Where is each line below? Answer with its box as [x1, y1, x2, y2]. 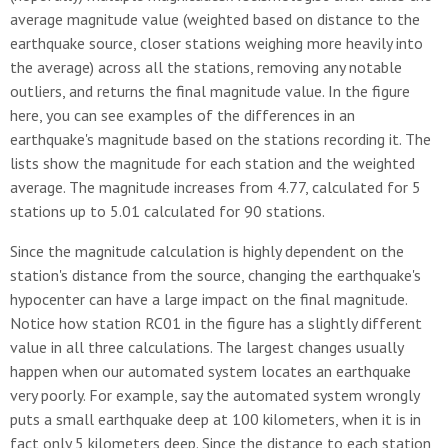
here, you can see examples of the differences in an [10, 105, 355, 125]
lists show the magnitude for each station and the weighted [10, 153, 415, 173]
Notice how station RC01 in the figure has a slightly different [10, 313, 422, 333]
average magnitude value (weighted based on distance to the [10, 9, 420, 29]
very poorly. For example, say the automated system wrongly [10, 385, 419, 405]
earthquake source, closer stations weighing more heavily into [10, 33, 423, 53]
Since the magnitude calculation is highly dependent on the [10, 241, 404, 261]
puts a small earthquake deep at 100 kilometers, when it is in [10, 409, 421, 429]
